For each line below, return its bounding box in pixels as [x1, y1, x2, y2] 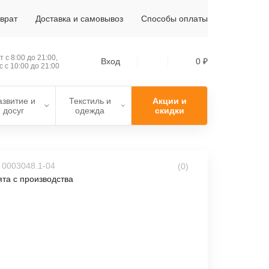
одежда [75, 106, 105, 115]
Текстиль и [68, 96, 111, 106]
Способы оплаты [141, 13, 208, 23]
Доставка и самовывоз [35, 13, 123, 23]
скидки [154, 106, 184, 115]
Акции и [152, 96, 187, 106]
